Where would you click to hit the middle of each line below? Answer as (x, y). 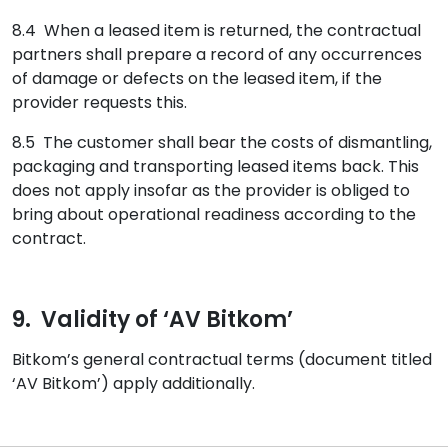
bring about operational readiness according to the (214, 214)
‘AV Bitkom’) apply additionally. (133, 383)
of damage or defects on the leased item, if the (197, 78)
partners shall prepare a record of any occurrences (217, 54)
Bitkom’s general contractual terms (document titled (222, 359)
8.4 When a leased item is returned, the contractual (216, 30)
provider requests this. (99, 102)
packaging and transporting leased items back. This (215, 166)
